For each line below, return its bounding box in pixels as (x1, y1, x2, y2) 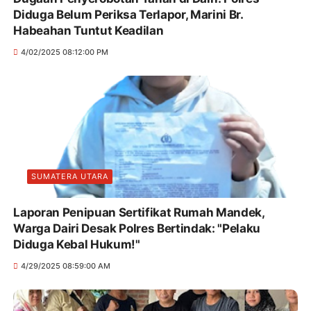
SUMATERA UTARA (31, 171, 109, 181)
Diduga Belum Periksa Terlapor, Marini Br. (13, 8, 190, 22)
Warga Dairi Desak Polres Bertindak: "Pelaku (13, 221, 260, 235)
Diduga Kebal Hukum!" (13, 237, 140, 251)
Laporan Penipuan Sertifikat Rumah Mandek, (13, 205, 265, 219)
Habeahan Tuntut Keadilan (13, 24, 164, 38)
